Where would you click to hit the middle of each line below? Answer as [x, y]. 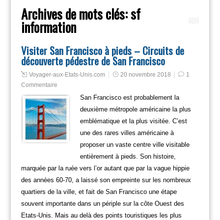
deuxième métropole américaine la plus [135, 109]
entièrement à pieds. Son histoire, [128, 156]
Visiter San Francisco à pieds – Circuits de [102, 50]
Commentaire [39, 85]
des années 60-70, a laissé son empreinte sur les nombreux [106, 180]
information [48, 27]
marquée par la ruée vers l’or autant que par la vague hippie [105, 168]
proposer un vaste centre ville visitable [135, 144]
